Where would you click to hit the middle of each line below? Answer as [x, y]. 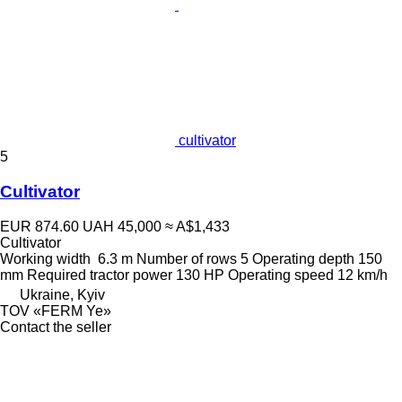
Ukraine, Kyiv [62, 294]
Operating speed [281, 275]
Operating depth [303, 258]
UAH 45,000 [122, 226]
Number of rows [187, 258]
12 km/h [363, 275]
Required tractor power [100, 275]
